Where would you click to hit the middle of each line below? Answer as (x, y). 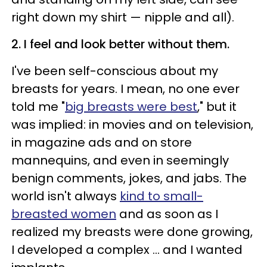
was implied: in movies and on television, (132, 124)
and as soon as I (167, 214)
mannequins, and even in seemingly (120, 160)
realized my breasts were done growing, (132, 232)
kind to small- (162, 196)
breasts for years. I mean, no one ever (125, 89)
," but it (217, 106)
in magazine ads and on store (102, 142)
